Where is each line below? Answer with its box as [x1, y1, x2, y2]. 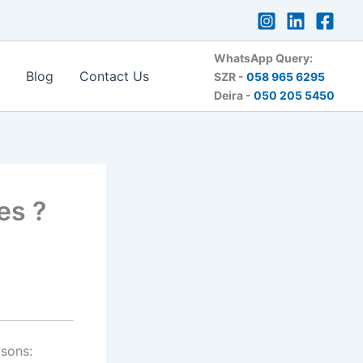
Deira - [214, 88, 254, 102]
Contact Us [79, 68, 150, 85]
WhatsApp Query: [214, 50, 313, 65]
